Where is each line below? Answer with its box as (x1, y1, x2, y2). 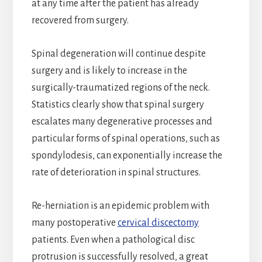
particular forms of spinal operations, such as (31, 133, 220, 144)
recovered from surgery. (31, 15, 129, 26)
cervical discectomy (117, 217, 199, 228)
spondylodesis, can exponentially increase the (31, 150, 222, 161)
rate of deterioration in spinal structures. (31, 167, 201, 178)
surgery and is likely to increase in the (31, 65, 187, 76)
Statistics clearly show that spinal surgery (31, 99, 204, 110)
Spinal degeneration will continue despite (31, 48, 206, 59)
